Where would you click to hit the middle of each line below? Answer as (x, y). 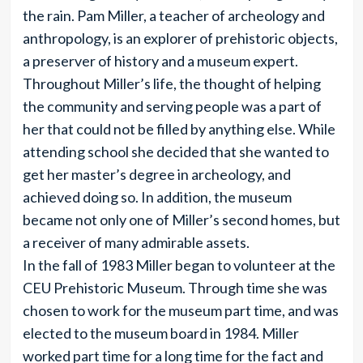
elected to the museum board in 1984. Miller (160, 333)
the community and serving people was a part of (172, 106)
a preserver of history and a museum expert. (160, 61)
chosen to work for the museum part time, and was (180, 310)
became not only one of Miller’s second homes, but (181, 220)
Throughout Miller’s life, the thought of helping (171, 83)
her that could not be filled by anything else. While (179, 129)
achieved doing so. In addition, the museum (157, 197)
